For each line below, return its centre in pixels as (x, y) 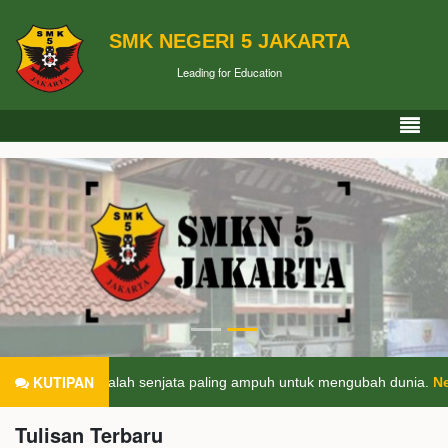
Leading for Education (229, 71)
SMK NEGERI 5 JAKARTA (229, 40)
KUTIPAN (61, 382)
